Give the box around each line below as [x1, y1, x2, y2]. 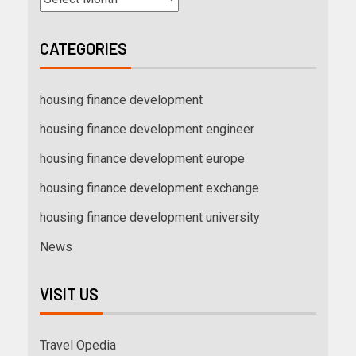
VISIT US [40, 284, 99, 304]
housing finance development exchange [40, 180, 259, 196]
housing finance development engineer [40, 122, 254, 137]
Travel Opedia [40, 338, 116, 354]
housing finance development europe [40, 151, 245, 167]
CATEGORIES [40, 39, 127, 59]
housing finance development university [40, 210, 260, 226]
